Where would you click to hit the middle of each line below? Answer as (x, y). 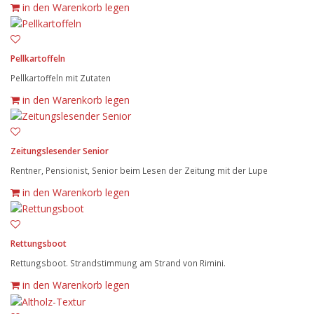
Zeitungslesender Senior (60, 151)
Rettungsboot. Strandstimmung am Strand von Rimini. (118, 263)
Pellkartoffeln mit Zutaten (61, 77)
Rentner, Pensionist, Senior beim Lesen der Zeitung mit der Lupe (139, 170)
